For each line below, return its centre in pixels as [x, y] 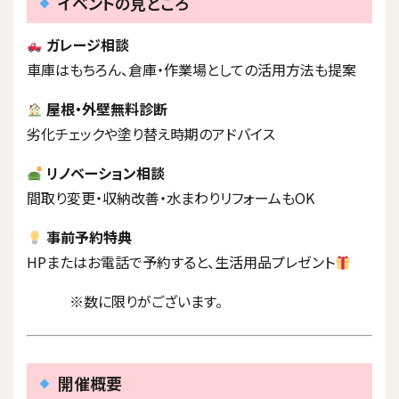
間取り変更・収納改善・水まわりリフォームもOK [171, 198]
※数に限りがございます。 [125, 301]
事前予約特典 [90, 237]
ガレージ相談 [88, 45]
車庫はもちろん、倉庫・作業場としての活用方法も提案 [191, 69]
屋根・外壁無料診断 [107, 109]
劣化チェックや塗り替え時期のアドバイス [151, 134]
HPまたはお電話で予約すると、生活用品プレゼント [181, 262]
